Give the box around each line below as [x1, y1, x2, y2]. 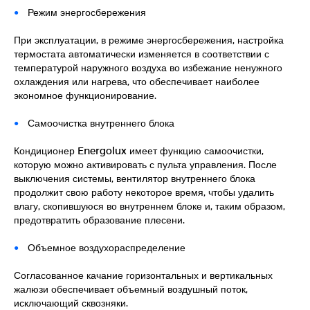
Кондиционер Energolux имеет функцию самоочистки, [14, 144, 264, 156]
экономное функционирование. [14, 89, 156, 101]
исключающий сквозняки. [14, 296, 128, 309]
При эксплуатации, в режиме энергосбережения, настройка [14, 33, 284, 46]
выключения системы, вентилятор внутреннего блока [14, 172, 255, 184]
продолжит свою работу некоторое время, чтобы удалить [14, 185, 274, 198]
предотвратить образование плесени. [14, 213, 185, 226]
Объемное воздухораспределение [28, 241, 185, 253]
